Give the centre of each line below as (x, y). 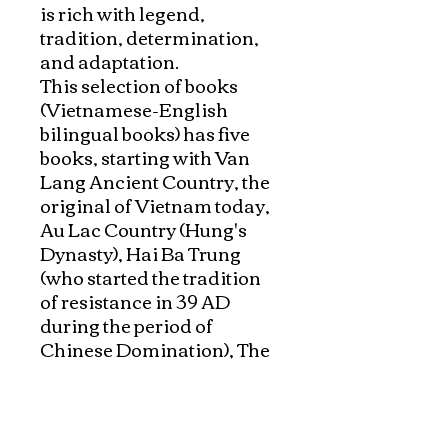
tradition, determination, (149, 36)
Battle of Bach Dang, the (145, 372)
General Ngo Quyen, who (150, 420)
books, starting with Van (145, 156)
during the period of (126, 324)
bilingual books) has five (145, 132)
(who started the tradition (150, 276)
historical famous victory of (160, 396)
